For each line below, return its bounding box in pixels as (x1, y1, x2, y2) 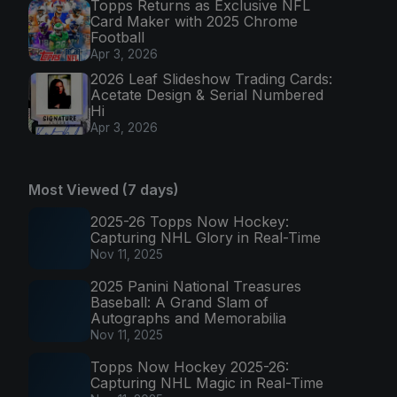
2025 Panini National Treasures (90, 277, 301, 296)
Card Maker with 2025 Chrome (90, 12, 298, 30)
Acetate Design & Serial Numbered (90, 86, 323, 105)
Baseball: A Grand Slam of (90, 293, 269, 312)
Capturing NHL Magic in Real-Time (90, 373, 323, 392)
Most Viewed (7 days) (28, 181, 179, 199)
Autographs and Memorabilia (90, 309, 286, 328)
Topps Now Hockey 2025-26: (90, 357, 289, 376)
